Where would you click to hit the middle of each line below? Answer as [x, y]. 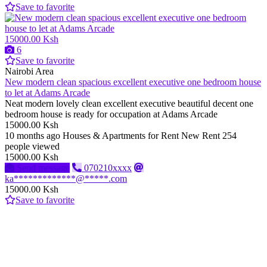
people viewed [32, 147]
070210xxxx [108, 168]
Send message [43, 168]
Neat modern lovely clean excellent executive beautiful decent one [129, 104]
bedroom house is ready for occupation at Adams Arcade [112, 114]
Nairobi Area [29, 72]
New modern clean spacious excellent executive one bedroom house [133, 82]
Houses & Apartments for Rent [121, 136]
